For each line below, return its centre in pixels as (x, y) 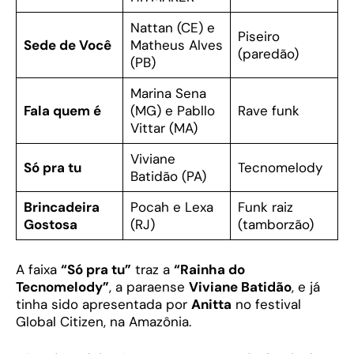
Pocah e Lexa (171, 207)
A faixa (38, 269)
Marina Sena (168, 94)
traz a (153, 269)
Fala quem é (62, 111)
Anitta (211, 304)
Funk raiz (265, 207)
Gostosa (50, 225)
